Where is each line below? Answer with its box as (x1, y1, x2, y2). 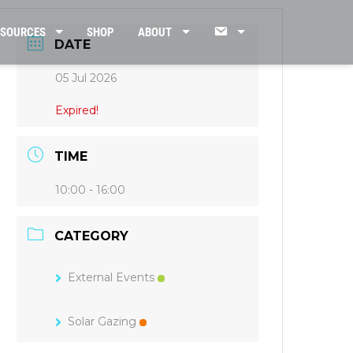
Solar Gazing (68, 314, 137, 329)
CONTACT (226, 24, 274, 39)
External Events (68, 270, 155, 284)
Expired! (55, 103, 99, 117)
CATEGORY (54, 229, 129, 243)
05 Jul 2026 (55, 71, 117, 85)
